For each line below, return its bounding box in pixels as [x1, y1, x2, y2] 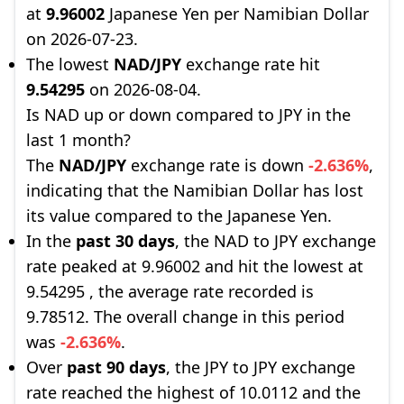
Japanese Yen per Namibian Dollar [105, 3, 369, 24]
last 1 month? [26, 129, 131, 151]
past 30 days [76, 230, 175, 252]
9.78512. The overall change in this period [26, 306, 344, 327]
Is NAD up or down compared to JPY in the [26, 104, 351, 125]
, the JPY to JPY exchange [166, 356, 355, 378]
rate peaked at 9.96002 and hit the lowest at [26, 255, 363, 277]
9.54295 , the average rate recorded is [26, 280, 314, 302]
